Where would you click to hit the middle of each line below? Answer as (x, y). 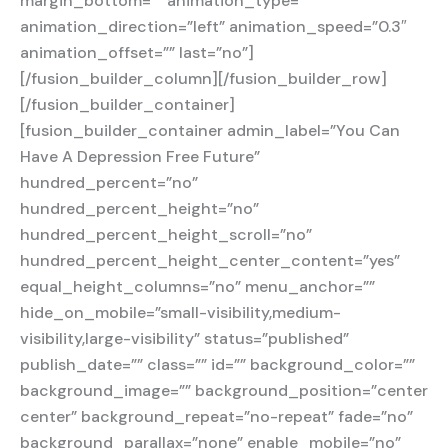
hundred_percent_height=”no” (139, 208)
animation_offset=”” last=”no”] (137, 52)
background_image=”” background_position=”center (224, 390)
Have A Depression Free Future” (140, 156)
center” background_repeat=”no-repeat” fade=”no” (216, 416)
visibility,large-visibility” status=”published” (184, 338)
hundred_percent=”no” (109, 182)
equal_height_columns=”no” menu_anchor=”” (197, 286)
